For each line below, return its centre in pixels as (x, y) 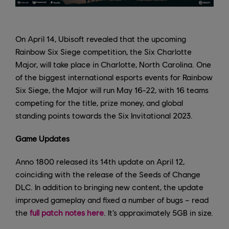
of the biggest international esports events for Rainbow (114, 77)
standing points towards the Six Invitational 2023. (104, 116)
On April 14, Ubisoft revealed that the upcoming (101, 39)
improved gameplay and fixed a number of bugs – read (112, 200)
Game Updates (42, 139)
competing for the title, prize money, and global (99, 103)
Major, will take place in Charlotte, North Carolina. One (113, 64)
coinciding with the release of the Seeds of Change (108, 174)
